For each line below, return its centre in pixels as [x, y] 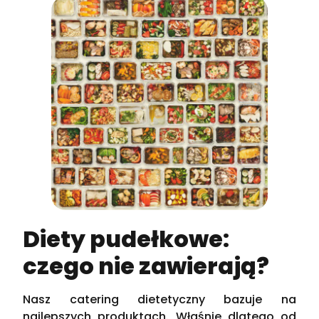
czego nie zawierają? [146, 266]
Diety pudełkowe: [126, 239]
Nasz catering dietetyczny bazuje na [159, 299]
